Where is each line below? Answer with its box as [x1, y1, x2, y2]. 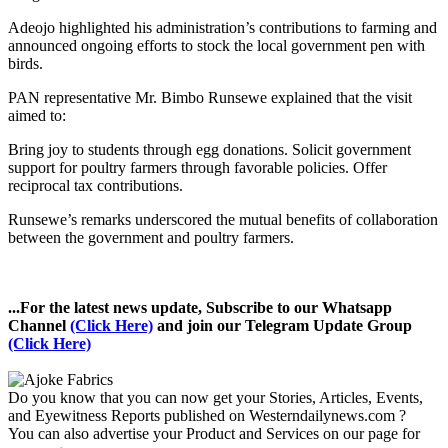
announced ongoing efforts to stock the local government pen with [8, 36, 425, 54]
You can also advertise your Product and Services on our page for [8, 424, 420, 442]
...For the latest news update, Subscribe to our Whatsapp [8, 298, 392, 316]
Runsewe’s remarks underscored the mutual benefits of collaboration [8, 210, 438, 228]
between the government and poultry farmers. [8, 228, 294, 246]
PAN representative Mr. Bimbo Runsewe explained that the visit [8, 88, 412, 106]
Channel [8, 316, 70, 334]
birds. [8, 54, 43, 72]
